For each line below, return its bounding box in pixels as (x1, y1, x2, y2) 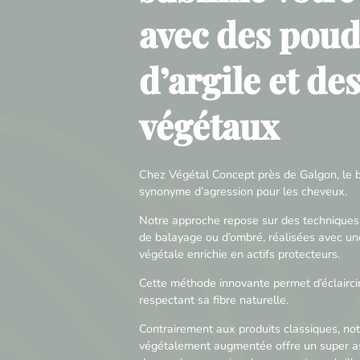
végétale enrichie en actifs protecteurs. (138, 245, 340, 262)
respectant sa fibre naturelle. (138, 291, 288, 308)
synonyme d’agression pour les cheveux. (138, 182, 347, 199)
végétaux (138, 102, 279, 149)
